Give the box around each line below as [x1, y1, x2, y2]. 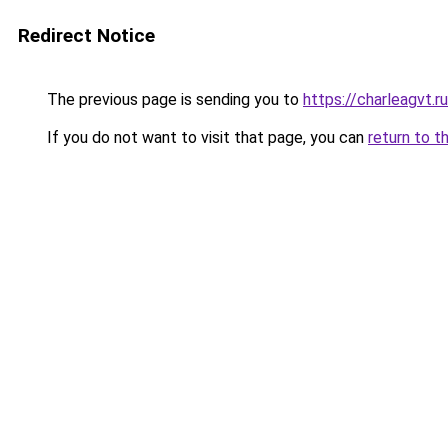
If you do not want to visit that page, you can [43, 128, 368, 147]
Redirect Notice [18, 24, 155, 47]
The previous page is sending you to [43, 90, 303, 109]
